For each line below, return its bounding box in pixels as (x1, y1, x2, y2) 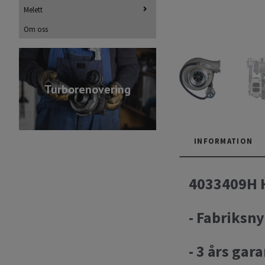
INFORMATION (194, 135, 253, 146)
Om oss (24, 24, 48, 34)
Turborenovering (44, 81, 131, 97)
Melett (24, 4, 43, 14)
